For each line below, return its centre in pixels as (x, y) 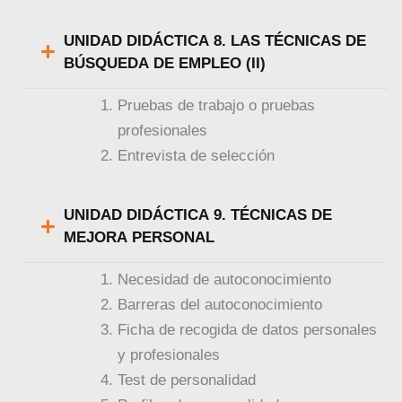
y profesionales (169, 355)
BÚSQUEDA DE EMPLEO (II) (165, 63)
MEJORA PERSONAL (140, 238)
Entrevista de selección (197, 155)
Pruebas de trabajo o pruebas (217, 105)
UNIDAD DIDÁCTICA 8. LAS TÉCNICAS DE (215, 40)
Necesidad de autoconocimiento (225, 280)
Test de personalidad (187, 380)
